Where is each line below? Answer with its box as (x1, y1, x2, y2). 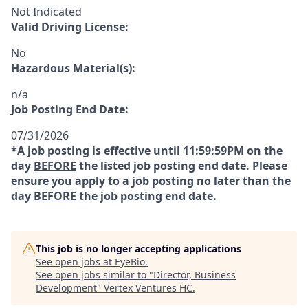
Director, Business (153, 268, 236, 281)
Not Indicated (11, 4, 82, 19)
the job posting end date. (76, 188, 217, 203)
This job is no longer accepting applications (36, 242, 241, 255)
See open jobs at (36, 255, 115, 268)
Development (36, 281, 97, 294)
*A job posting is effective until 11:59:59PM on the (11, 143, 283, 158)
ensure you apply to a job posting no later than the (11, 173, 291, 188)
